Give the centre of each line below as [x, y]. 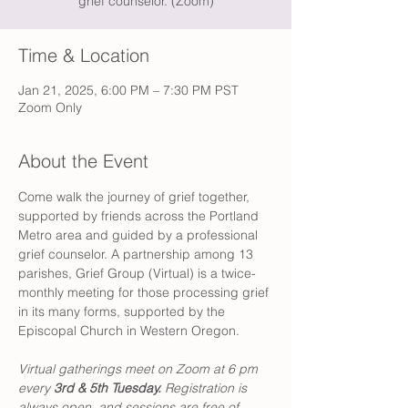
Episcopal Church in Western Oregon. [131, 331]
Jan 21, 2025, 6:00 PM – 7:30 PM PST [128, 90]
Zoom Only [50, 107]
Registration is [208, 388]
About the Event [83, 161]
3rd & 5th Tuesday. [109, 388]
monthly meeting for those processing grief [145, 292]
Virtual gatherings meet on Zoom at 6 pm [140, 369]
